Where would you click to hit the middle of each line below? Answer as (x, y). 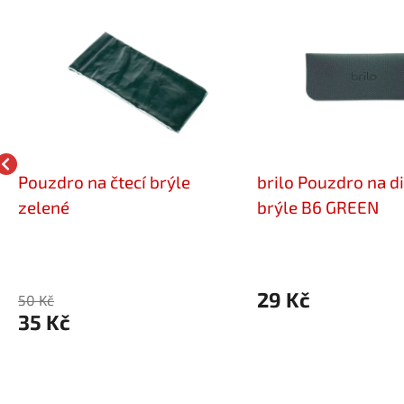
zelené (44, 207)
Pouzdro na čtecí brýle (104, 182)
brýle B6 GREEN (317, 207)
